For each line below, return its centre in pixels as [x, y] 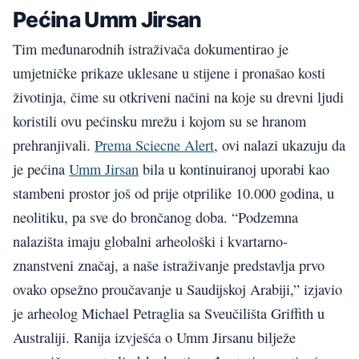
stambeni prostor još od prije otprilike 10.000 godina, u [173, 194]
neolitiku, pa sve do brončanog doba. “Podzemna [155, 218]
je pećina [41, 169]
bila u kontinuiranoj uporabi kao [234, 169]
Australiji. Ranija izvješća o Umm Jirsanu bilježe [154, 338]
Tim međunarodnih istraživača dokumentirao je [151, 49]
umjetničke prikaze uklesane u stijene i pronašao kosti [169, 73]
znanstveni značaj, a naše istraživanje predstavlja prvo [169, 266]
